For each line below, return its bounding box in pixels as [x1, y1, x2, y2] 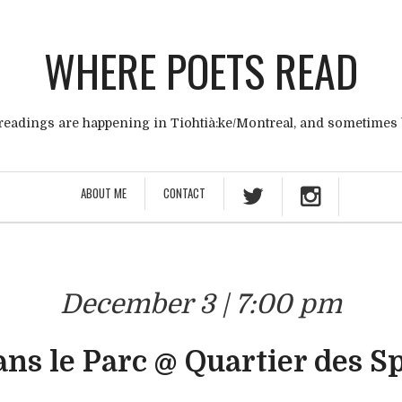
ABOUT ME [81, 184, 127, 202]
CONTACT [163, 184, 205, 202]
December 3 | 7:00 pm [60, 289, 342, 319]
